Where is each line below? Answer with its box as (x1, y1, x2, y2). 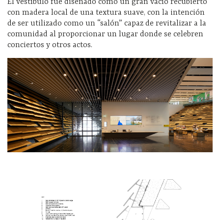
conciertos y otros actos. (7, 41, 92, 50)
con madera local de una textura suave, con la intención (7, 8, 205, 18)
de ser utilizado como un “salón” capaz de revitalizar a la (7, 19, 206, 28)
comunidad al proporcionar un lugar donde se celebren (7, 30, 203, 39)
